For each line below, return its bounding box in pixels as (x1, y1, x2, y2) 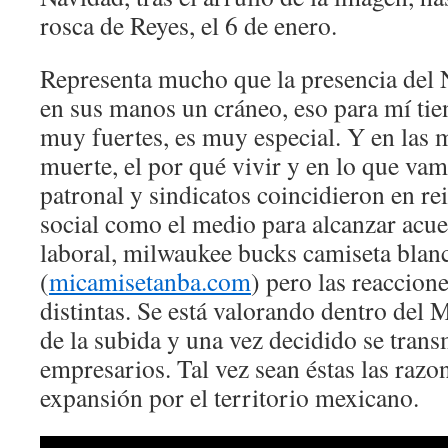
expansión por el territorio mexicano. (40, 380, 419, 414)
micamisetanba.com (49, 264, 251, 298)
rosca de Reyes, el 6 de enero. (40, 8, 337, 42)
